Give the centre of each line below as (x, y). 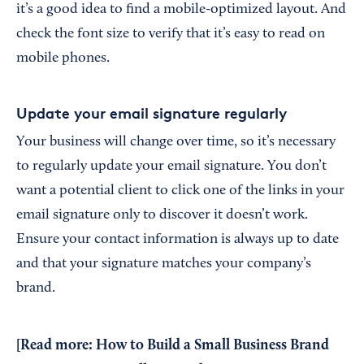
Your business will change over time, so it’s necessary (176, 143)
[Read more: (56, 346)
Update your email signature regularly (152, 113)
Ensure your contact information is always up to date (178, 240)
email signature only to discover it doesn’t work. (162, 216)
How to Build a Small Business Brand (212, 346)
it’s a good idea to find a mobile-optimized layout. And (181, 10)
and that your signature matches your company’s (164, 264)
